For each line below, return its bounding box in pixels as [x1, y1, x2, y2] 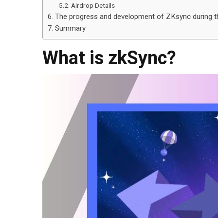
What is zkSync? [42, 47, 176, 69]
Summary [55, 24, 86, 33]
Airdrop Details [71, 1, 115, 10]
